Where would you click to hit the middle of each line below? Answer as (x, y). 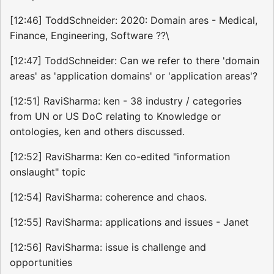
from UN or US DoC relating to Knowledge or (115, 117)
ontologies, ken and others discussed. (97, 132)
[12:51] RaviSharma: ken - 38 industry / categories (126, 101)
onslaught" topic (48, 172)
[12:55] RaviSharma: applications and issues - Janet (129, 222)
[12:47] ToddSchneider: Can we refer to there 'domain (135, 61)
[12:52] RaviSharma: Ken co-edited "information (120, 157)
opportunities (41, 263)
